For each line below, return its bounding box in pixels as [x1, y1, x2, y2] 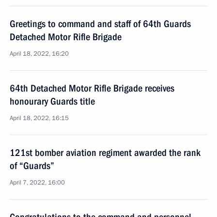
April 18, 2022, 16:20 [10, 49, 69, 58]
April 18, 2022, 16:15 [10, 114, 69, 123]
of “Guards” [10, 160, 54, 171]
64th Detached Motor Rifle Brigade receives [10, 82, 174, 94]
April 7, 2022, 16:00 [10, 178, 65, 187]
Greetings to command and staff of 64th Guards [10, 18, 191, 30]
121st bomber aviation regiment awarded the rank [10, 147, 201, 158]
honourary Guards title [10, 95, 95, 107]
